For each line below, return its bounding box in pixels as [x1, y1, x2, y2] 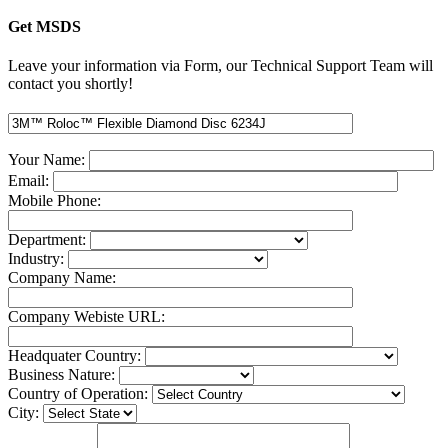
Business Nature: [8, 366, 119, 384]
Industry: [8, 250, 68, 268]
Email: [8, 172, 53, 190]
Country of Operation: [8, 385, 152, 403]
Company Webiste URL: [8, 308, 165, 326]
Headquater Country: [8, 347, 145, 365]
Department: [8, 231, 90, 249]
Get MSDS [8, 17, 81, 35]
